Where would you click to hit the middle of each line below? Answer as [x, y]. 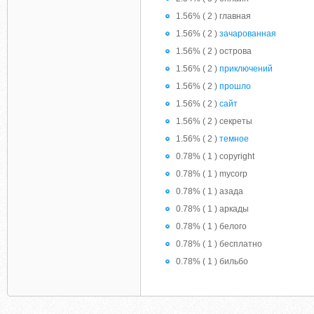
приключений [246, 69]
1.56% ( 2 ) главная [213, 16]
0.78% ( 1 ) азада [210, 191]
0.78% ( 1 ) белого [211, 226]
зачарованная [248, 34]
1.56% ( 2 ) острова [214, 51]
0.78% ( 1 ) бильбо [212, 261]
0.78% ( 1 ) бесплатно [219, 244]
